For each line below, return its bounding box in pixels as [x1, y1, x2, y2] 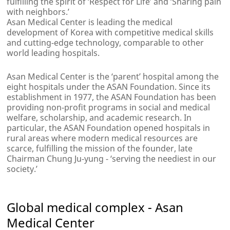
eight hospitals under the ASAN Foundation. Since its [7, 81, 211, 93]
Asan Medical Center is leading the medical [7, 16, 173, 28]
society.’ [7, 163, 38, 175]
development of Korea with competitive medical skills [7, 27, 214, 39]
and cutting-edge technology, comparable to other [7, 37, 204, 49]
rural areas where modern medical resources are [7, 132, 198, 144]
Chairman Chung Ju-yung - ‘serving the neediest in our [7, 153, 217, 165]
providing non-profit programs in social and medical [7, 102, 210, 113]
